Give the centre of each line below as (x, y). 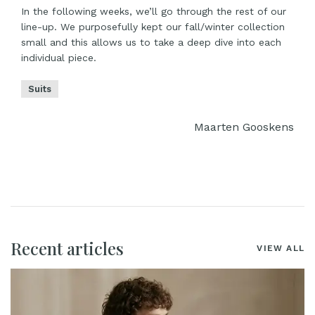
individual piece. (59, 58)
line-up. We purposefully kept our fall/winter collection (153, 27)
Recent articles (67, 249)
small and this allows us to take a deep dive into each (151, 43)
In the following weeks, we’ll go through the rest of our (154, 12)
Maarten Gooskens (244, 127)
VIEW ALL (281, 249)
